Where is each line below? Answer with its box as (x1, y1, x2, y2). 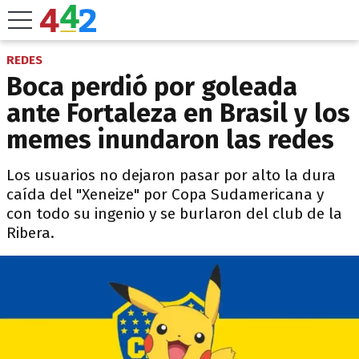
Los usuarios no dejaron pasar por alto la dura (6, 166, 336, 184)
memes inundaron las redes (6, 124, 334, 155)
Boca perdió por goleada (6, 71, 297, 102)
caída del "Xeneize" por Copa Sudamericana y (6, 185, 324, 204)
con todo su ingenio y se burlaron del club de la (6, 204, 342, 223)
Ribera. (6, 224, 54, 242)
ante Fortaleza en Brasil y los (6, 98, 350, 128)
